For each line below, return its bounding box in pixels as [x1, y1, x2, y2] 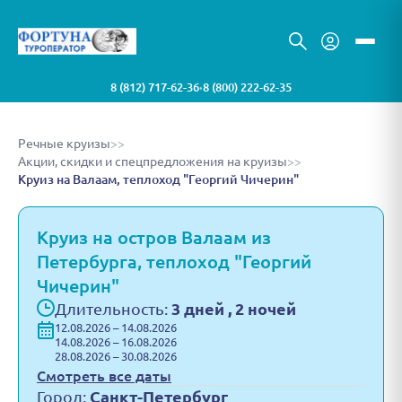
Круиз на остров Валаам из [37, 227, 271, 248]
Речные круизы [18, 136, 110, 151]
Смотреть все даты [37, 368, 171, 384]
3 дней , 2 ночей [171, 300, 296, 318]
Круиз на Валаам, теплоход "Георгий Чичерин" [18, 172, 299, 187]
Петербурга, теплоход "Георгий [37, 251, 311, 272]
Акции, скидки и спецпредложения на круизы [18, 154, 287, 169]
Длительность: [55, 300, 171, 318]
